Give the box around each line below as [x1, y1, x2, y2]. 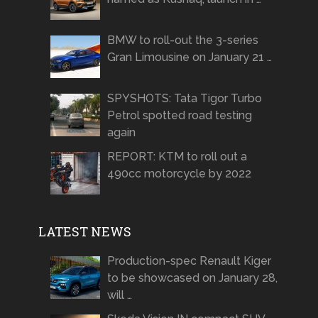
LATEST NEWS [38, 223, 131, 241]
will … [106, 288, 132, 302]
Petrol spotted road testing [106, 109, 252, 123]
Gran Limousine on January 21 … [106, 50, 272, 65]
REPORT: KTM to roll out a [106, 150, 247, 164]
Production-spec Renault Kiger [106, 254, 271, 268]
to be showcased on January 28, [106, 271, 278, 285]
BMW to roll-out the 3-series [106, 33, 258, 48]
